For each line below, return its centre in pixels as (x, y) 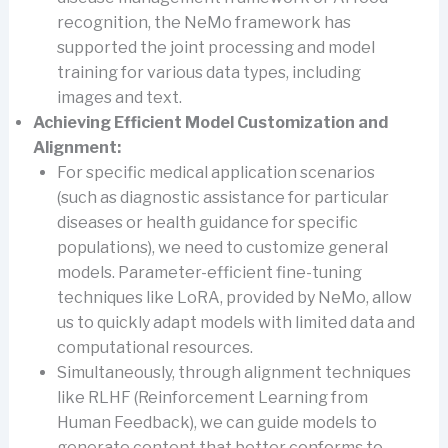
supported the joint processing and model (215, 47)
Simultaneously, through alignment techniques (233, 372)
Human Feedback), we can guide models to (216, 422)
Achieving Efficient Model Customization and (210, 122)
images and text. (119, 97)
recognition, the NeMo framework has (203, 22)
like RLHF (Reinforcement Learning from (212, 397)
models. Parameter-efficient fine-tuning (209, 272)
